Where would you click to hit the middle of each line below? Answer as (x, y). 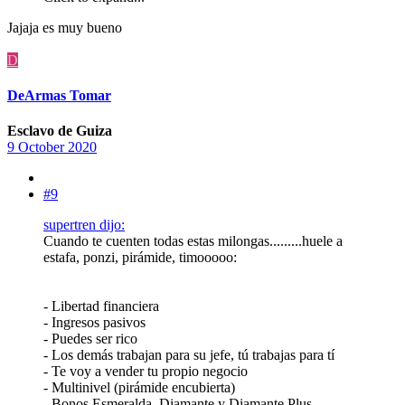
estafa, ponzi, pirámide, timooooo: (140, 258)
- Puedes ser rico (90, 339)
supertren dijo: (84, 225)
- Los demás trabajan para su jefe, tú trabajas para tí (189, 355)
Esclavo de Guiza (60, 131)
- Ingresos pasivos (94, 323)
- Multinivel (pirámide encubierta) (139, 388)
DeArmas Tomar (59, 95)
